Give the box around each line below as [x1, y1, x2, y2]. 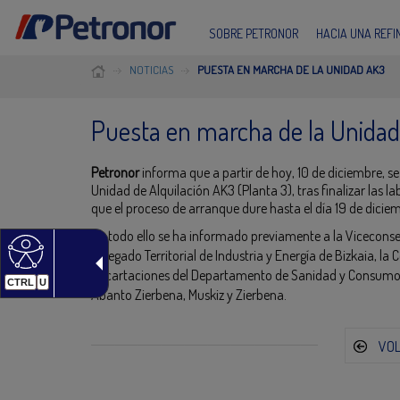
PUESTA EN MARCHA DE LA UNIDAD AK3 [197, 62, 384, 77]
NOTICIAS [129, 62, 173, 77]
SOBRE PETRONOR [209, 25, 298, 41]
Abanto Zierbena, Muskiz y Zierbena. [91, 285, 287, 304]
